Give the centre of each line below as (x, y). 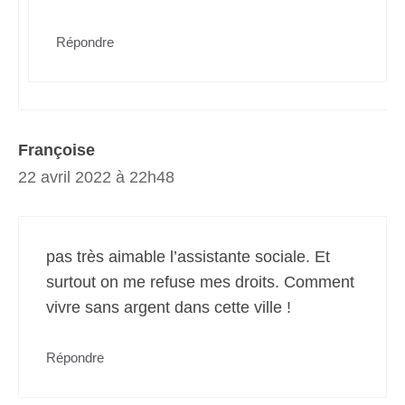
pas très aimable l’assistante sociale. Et (188, 257)
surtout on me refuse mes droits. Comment (200, 282)
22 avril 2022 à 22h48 (96, 177)
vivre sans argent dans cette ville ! (169, 307)
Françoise (57, 150)
